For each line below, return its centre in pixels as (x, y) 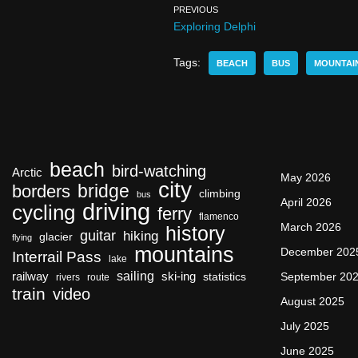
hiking (141, 236)
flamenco (219, 217)
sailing (135, 276)
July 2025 (305, 326)
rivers (68, 277)
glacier (56, 237)
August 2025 (312, 301)
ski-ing (179, 276)
